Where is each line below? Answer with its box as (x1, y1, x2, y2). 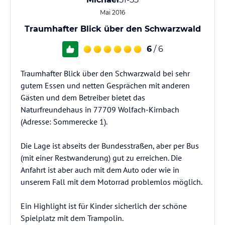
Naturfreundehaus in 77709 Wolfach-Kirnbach (21, 104, 179, 115)
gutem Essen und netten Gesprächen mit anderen (21, 80, 190, 90)
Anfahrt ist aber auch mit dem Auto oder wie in (21, 165, 179, 175)
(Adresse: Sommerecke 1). (21, 117, 107, 127)
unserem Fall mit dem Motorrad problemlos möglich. (21, 177, 202, 187)
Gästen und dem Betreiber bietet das (21, 92, 145, 102)
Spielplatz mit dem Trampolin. (21, 213, 124, 223)
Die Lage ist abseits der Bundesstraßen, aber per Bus (21, 141, 199, 151)
